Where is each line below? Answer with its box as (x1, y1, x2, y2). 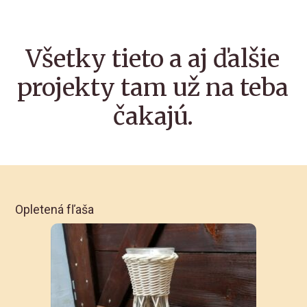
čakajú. (112, 101, 193, 132)
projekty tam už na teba (17, 72, 289, 103)
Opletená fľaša (15, 201, 95, 217)
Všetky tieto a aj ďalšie (26, 43, 280, 74)
